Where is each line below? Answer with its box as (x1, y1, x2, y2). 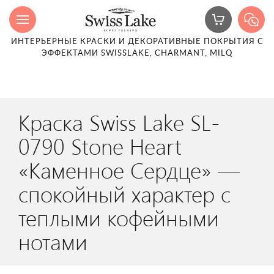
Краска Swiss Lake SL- (18, 107, 220, 136)
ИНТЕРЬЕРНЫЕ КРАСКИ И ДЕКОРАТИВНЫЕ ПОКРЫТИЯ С (10, 38, 264, 46)
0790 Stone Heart (18, 131, 182, 160)
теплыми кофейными (18, 202, 219, 232)
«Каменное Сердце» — (18, 155, 240, 184)
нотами (18, 226, 87, 256)
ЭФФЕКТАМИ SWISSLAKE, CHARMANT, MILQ (42, 50, 232, 57)
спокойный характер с (18, 179, 231, 208)
